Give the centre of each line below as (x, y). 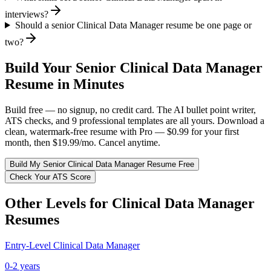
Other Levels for (58, 203)
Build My (26, 164)
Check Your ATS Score (50, 177)
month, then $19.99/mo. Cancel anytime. (83, 142)
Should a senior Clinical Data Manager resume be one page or (133, 25)
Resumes (32, 219)
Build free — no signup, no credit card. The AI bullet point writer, (130, 109)
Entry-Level (28, 245)
